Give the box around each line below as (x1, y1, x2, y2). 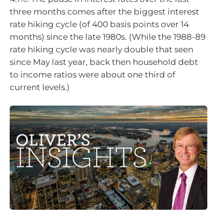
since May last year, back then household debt (10, 57, 198, 67)
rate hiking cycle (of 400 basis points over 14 (10, 19, 189, 29)
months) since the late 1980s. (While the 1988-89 (10, 31, 205, 42)
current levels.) (10, 82, 70, 92)
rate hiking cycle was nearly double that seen (10, 44, 193, 54)
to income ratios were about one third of (10, 69, 175, 79)
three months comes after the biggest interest (10, 6, 199, 16)
